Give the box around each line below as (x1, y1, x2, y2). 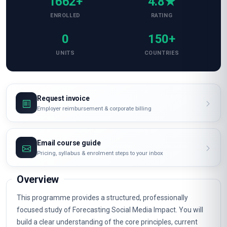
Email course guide (37, 138, 101, 147)
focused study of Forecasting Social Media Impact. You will (17, 206, 203, 214)
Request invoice (37, 94, 90, 102)
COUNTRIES (144, 50, 179, 56)
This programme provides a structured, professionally (17, 194, 188, 202)
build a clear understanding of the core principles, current (17, 218, 198, 226)
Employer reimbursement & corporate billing (37, 104, 152, 112)
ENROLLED (50, 12, 81, 19)
